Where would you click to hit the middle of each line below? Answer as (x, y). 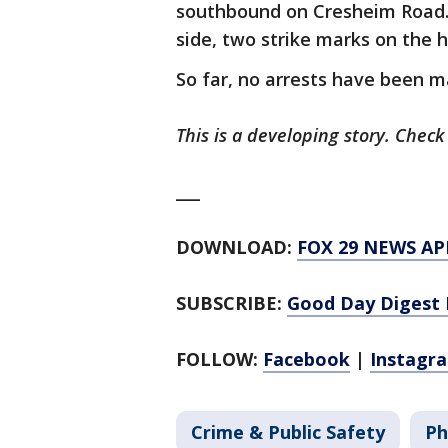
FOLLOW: (219, 359)
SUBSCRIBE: (231, 303)
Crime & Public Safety (288, 432)
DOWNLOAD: (236, 247)
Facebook (306, 359)
